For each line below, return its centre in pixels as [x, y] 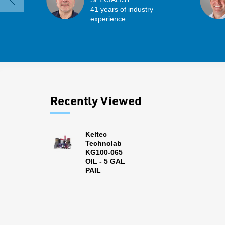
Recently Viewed [96, 101]
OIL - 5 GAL [105, 161]
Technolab [103, 143]
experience [108, 19]
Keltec [96, 134]
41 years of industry [122, 9]
